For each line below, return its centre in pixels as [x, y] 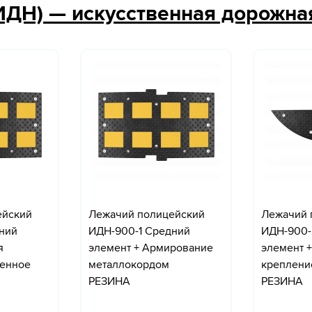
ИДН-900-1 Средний [139, 231]
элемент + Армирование [151, 248]
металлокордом [129, 265]
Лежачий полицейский [147, 214]
